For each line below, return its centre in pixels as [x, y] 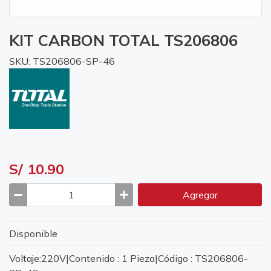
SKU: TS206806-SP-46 [62, 61]
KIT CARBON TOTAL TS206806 [123, 40]
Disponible [33, 234]
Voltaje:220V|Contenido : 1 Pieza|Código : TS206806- [129, 259]
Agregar [200, 195]
